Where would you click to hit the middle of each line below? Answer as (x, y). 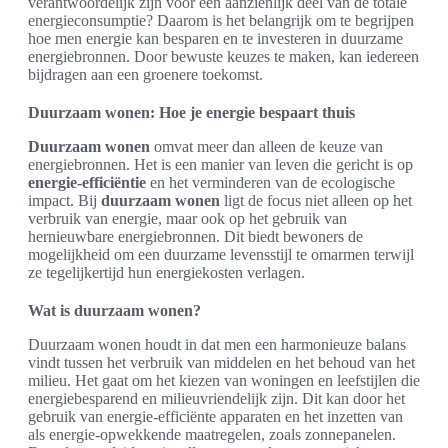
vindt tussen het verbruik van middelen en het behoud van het (221, 363)
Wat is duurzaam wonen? (114, 311)
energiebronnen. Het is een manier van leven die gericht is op (220, 165)
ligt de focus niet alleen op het (316, 201)
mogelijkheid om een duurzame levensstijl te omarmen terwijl (221, 255)
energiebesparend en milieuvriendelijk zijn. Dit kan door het (216, 399)
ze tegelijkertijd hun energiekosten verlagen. (166, 273)
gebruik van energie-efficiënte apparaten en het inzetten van (215, 417)
